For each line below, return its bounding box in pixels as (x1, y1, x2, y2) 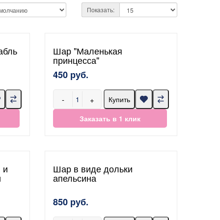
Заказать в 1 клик (80, 113, 140, 123)
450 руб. (53, 68, 88, 81)
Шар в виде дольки (53, 162, 133, 175)
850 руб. (53, 195, 88, 208)
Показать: (86, 5, 114, 14)
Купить (109, 94, 130, 104)
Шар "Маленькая (53, 44, 122, 57)
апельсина (53, 171, 96, 184)
